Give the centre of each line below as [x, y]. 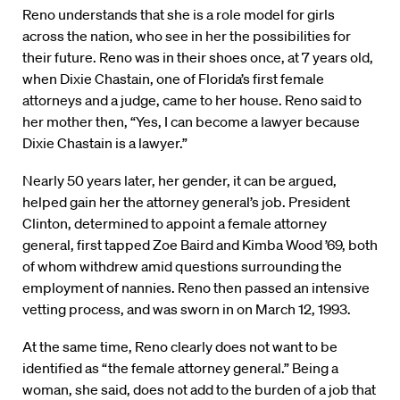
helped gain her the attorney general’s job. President [186, 202]
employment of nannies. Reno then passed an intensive [196, 288]
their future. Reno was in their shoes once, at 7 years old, [198, 58]
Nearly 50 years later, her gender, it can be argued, [179, 181]
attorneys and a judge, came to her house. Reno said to [192, 100]
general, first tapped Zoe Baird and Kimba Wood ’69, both [200, 245]
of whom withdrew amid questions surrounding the [182, 267]
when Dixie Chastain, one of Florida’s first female [173, 79]
